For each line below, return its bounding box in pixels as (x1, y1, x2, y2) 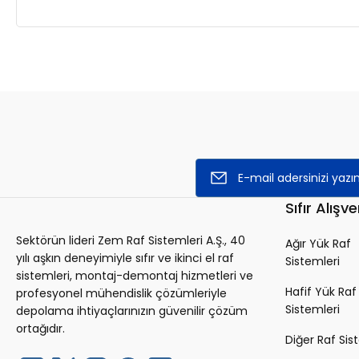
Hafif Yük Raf (285, 284, 357, 300)
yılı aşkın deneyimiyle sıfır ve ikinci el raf (16, 250, 234, 266)
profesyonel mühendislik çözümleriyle (16, 285, 227, 301)
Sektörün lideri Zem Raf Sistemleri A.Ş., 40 (16, 232, 245, 248)
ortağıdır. (16, 321, 65, 337)
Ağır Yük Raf (285, 236, 351, 252)
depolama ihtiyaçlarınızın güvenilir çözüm (16, 303, 248, 319)
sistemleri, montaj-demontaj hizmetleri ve (16, 268, 253, 284)
